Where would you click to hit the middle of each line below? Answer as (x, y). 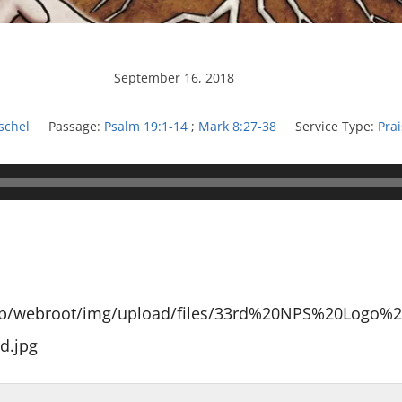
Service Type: (334, 127)
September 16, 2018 (175, 78)
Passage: (74, 127)
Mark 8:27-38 (237, 127)
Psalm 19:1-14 (145, 127)
